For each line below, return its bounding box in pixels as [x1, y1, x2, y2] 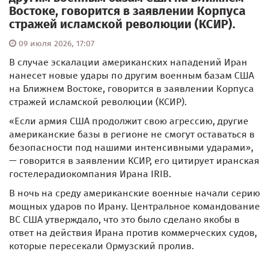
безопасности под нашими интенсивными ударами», [9, 142, 253, 153]
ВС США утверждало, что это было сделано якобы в [9, 214, 240, 225]
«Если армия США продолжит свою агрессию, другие [9, 115, 249, 127]
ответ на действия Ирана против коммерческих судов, [9, 227, 257, 238]
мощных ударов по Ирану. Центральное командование [9, 201, 260, 212]
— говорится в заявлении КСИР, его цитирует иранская [9, 155, 259, 166]
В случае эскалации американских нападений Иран [9, 56, 247, 68]
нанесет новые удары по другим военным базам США [9, 70, 254, 81]
